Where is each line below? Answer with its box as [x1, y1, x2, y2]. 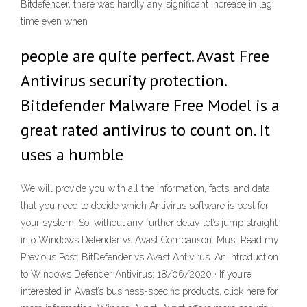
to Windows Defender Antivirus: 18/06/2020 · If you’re [21, 269, 251, 280]
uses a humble [21, 144, 127, 165]
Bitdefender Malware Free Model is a [21, 95, 280, 116]
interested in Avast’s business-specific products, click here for [21, 286, 278, 297]
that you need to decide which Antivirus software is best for [21, 200, 269, 212]
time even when [21, 16, 88, 27]
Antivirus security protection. [21, 70, 226, 91]
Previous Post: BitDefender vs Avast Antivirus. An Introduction [21, 251, 278, 263]
